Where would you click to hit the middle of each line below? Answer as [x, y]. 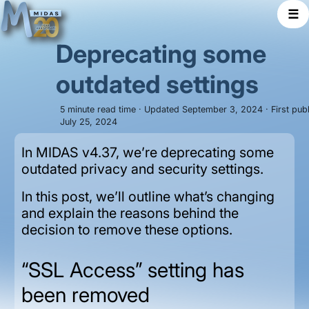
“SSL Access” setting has [132, 270]
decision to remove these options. [127, 230]
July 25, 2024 [89, 122]
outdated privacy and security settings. [142, 169]
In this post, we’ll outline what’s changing [148, 197]
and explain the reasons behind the [130, 213]
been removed [85, 295]
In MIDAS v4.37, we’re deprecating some [147, 153]
